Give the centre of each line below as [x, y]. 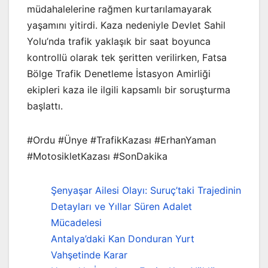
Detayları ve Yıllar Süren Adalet [121, 207]
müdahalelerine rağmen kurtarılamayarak [119, 9]
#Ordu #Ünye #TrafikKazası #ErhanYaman [121, 140]
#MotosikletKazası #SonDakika [97, 156]
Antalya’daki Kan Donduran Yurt [123, 239]
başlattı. [45, 106]
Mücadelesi [76, 223]
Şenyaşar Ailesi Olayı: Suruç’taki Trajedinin [146, 191]
